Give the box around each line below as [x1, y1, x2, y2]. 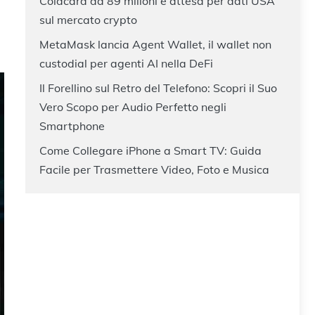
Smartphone [39, 118, 105, 133]
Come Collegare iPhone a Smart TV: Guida [39, 143, 262, 157]
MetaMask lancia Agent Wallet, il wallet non [39, 37, 271, 51]
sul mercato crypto [39, 12, 137, 27]
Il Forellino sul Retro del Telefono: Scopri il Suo [39, 80, 277, 95]
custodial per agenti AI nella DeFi [39, 56, 213, 70]
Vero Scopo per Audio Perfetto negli [39, 99, 226, 114]
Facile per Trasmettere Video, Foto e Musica [39, 162, 269, 176]
